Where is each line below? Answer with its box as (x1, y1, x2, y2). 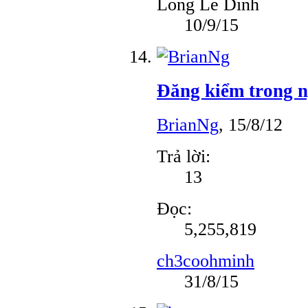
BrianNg (157, 114, 219, 135)
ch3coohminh (157, 250, 254, 271)
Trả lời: (157, 146, 210, 166)
